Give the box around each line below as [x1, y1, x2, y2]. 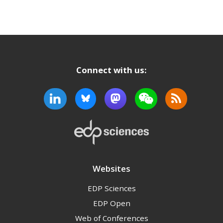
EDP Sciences [87, 183, 136, 194]
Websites [93, 163, 130, 175]
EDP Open [93, 198, 130, 209]
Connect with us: [76, 64, 147, 76]
